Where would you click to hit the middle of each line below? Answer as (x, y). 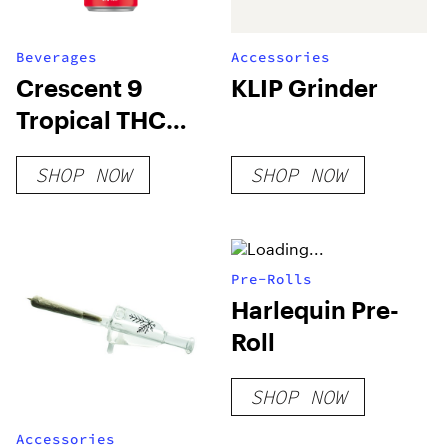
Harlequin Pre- (315, 309)
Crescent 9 (79, 87)
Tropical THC (91, 119)
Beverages (56, 57)
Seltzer (56, 151)
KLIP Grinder (305, 87)
